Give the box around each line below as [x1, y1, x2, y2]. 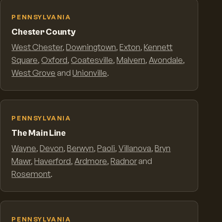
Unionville [72, 68, 108, 78]
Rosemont [11, 169, 51, 179]
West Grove [11, 68, 56, 78]
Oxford [41, 55, 68, 65]
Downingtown [66, 42, 116, 53]
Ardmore [74, 156, 108, 166]
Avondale [149, 55, 183, 65]
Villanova [118, 143, 152, 154]
